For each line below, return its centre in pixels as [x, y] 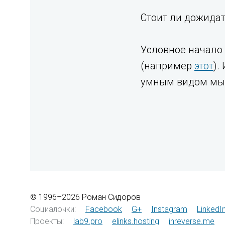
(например [167, 66]
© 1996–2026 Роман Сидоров [85, 197]
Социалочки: [53, 209]
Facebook [104, 209]
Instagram [169, 209]
